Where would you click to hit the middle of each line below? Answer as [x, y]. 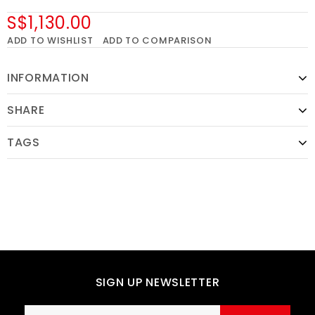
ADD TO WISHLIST [50, 41]
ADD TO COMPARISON [157, 41]
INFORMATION [48, 78]
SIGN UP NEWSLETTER [157, 283]
